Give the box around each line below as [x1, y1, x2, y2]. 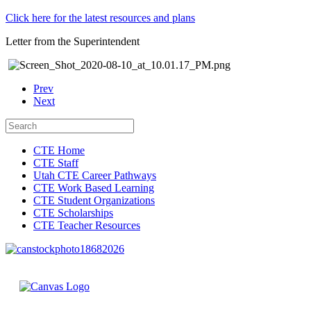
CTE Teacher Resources [33, 219, 140, 231]
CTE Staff [33, 156, 78, 169]
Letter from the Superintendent [6, 35, 140, 47]
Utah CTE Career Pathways [33, 169, 156, 181]
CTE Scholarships [33, 206, 113, 219]
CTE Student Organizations [33, 194, 155, 206]
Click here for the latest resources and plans [6, 11, 195, 24]
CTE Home [33, 144, 85, 156]
